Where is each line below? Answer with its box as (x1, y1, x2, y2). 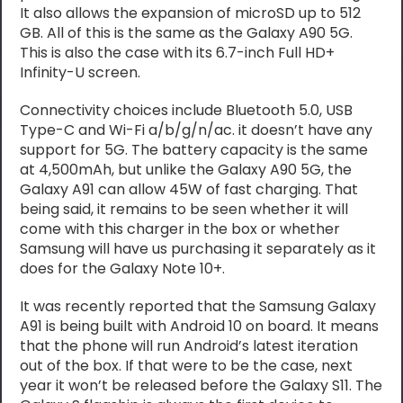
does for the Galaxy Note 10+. (20, 257, 226, 279)
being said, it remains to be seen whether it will (20, 198, 349, 219)
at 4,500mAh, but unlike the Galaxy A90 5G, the (20, 158, 353, 180)
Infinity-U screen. (20, 61, 141, 83)
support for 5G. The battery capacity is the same (20, 139, 369, 160)
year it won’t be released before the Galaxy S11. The (20, 374, 383, 396)
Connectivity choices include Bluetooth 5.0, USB (20, 99, 354, 121)
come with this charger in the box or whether (20, 218, 341, 239)
